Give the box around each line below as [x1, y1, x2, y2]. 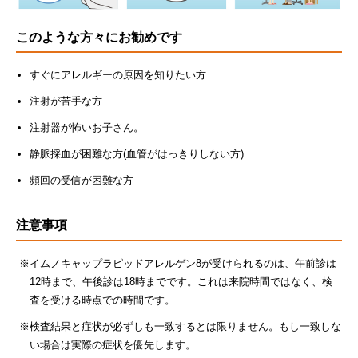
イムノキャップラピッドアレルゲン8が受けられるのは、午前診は [29, 257, 336, 269]
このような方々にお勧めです [16, 30, 182, 44]
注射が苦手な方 [29, 95, 102, 108]
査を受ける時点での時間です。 [29, 293, 175, 306]
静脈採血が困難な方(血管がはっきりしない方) [29, 148, 244, 161]
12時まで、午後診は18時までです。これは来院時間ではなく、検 [29, 275, 332, 288]
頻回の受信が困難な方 [29, 174, 133, 187]
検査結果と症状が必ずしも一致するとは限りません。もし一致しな [29, 320, 341, 332]
